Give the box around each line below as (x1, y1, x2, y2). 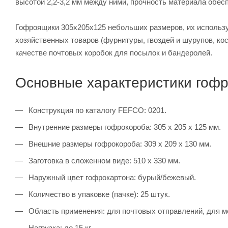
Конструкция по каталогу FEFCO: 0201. (26, 106, 166, 115)
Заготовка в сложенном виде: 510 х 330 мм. (26, 156, 180, 165)
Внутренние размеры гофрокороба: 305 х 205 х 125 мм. (26, 123, 221, 132)
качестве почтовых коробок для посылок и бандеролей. (15, 48, 212, 58)
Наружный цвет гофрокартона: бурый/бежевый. (26, 173, 196, 182)
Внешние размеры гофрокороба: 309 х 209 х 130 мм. (26, 139, 211, 149)
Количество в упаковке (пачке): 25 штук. (26, 190, 170, 199)
